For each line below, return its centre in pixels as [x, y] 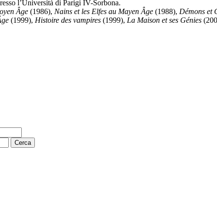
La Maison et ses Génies [164, 20]
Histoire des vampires [68, 20]
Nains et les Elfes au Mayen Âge [104, 11]
